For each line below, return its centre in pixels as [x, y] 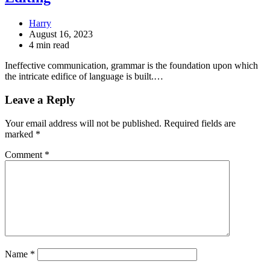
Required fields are [200, 123]
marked [20, 134]
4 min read [49, 45]
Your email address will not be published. [83, 123]
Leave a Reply [40, 99]
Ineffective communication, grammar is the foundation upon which [131, 66]
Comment [25, 154]
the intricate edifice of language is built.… [84, 77]
